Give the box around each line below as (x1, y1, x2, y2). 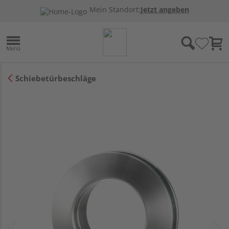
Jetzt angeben (140, 5, 189, 14)
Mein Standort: (89, 5, 141, 14)
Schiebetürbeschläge (15, 73, 96, 83)
